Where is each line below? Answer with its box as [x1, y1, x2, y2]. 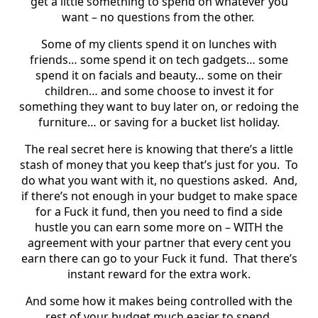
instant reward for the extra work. [67, 265, 251, 282]
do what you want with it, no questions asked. [21, 172, 268, 188]
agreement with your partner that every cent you [27, 234, 291, 251]
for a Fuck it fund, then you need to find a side [35, 203, 283, 219]
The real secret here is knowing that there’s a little [25, 141, 293, 157]
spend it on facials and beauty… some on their [35, 67, 283, 83]
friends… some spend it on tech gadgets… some [30, 51, 288, 67]
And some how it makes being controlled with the [26, 292, 292, 309]
